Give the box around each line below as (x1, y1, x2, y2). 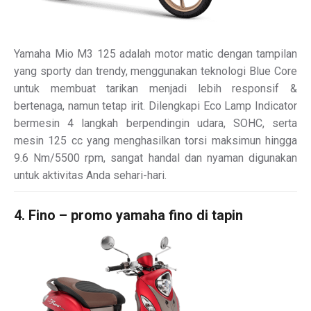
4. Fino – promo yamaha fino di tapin (14, 206, 243, 224)
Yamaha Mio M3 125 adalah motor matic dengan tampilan (14, 47, 297, 60)
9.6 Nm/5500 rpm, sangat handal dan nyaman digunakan (14, 151, 297, 165)
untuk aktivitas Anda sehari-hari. (14, 168, 167, 182)
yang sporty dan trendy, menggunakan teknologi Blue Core (14, 64, 297, 78)
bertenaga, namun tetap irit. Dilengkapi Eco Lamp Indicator (14, 99, 297, 112)
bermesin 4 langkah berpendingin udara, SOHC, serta (14, 116, 297, 130)
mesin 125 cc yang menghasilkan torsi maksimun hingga (14, 133, 297, 147)
